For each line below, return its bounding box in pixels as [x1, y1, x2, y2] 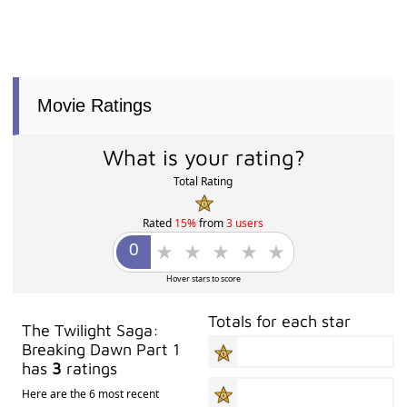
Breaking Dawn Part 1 [22, 339, 181, 359]
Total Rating [174, 174, 233, 190]
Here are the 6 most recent [22, 385, 160, 402]
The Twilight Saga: [22, 320, 160, 340]
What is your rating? [102, 144, 305, 171]
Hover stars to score [165, 272, 241, 284]
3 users [226, 214, 264, 231]
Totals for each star [208, 311, 352, 331]
